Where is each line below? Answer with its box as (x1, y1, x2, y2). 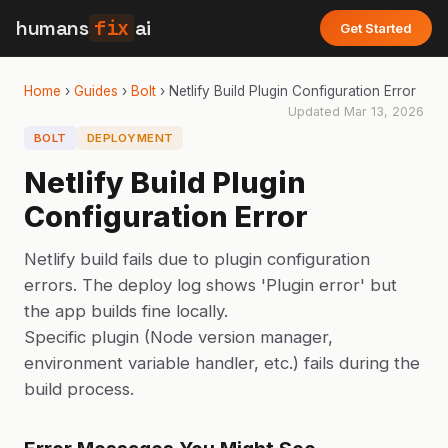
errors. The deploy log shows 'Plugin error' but (24, 275, 397, 295)
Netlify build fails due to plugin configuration (24, 249, 370, 269)
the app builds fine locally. (24, 301, 228, 321)
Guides (74, 83, 118, 99)
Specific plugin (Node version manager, (24, 327, 333, 347)
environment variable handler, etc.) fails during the (24, 353, 420, 373)
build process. (24, 379, 134, 399)
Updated (288, 104, 344, 119)
